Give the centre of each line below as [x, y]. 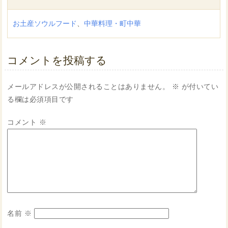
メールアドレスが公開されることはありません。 [89, 87]
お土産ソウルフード [45, 24]
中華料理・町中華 [113, 24]
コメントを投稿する [57, 61]
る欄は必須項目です [40, 99]
